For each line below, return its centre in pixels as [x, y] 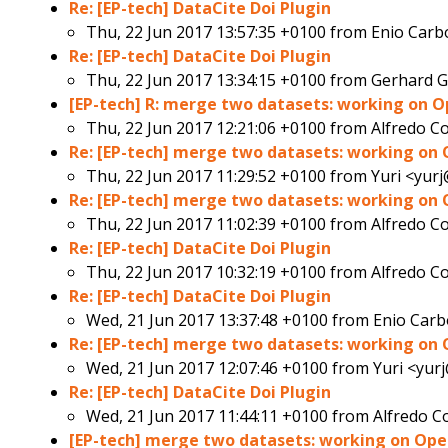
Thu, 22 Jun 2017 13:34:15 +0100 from [229, 80]
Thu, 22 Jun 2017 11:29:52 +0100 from [229, 176]
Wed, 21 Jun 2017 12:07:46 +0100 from [230, 368]
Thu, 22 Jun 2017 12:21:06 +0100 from [229, 128]
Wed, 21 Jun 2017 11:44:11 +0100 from [230, 416]
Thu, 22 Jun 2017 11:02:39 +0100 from [229, 224]
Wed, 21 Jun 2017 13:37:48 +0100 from [230, 320]
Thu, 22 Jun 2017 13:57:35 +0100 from [229, 32]
